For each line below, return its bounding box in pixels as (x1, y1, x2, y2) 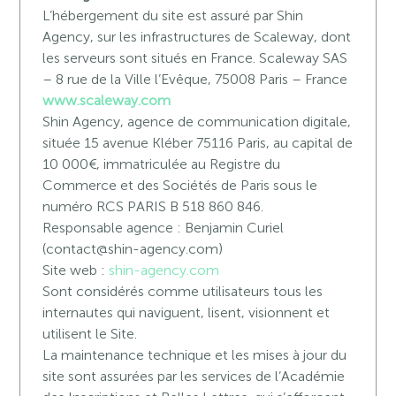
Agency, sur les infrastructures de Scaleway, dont (42, 28, 352, 45)
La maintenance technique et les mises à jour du (42, 346, 347, 363)
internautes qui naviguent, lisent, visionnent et (42, 304, 331, 321)
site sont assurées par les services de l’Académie (42, 368, 346, 385)
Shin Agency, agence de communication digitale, (42, 113, 352, 130)
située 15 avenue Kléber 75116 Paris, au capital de (42, 134, 354, 151)
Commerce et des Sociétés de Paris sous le (42, 177, 318, 194)
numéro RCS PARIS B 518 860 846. (42, 198, 264, 215)
